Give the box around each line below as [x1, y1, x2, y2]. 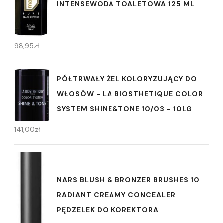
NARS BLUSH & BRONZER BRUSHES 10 [57, 175, 200, 184]
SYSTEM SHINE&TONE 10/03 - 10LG [57, 104, 192, 113]
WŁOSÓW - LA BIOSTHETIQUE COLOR [57, 89, 203, 98]
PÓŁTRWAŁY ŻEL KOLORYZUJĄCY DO [57, 74, 197, 83]
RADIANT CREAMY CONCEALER [57, 190, 176, 199]
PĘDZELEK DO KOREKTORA [57, 205, 159, 214]
